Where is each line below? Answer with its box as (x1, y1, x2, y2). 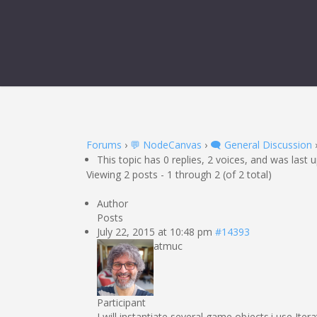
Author (97, 197, 128, 210)
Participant (97, 296, 146, 309)
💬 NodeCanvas (130, 138, 202, 151)
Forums (86, 138, 122, 151)
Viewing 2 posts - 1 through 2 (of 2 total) (86, 168, 272, 181)
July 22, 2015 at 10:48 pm (97, 225, 212, 238)
